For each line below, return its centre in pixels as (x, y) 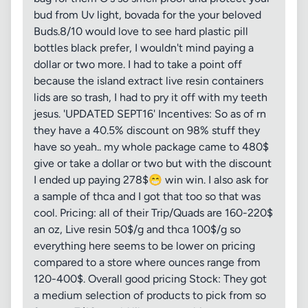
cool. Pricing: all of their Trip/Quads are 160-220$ (153, 213)
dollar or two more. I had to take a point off (138, 64)
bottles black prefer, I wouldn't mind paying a (144, 48)
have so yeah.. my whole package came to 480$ (151, 147)
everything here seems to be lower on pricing (144, 246)
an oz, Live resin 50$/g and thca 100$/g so (137, 229)
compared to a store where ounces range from (147, 262)
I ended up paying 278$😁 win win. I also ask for (151, 180)
